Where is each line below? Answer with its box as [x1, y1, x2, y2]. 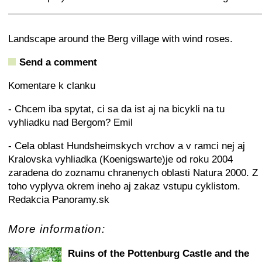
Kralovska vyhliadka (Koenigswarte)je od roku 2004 [8, 154, 233, 165]
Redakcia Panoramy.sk [8, 194, 109, 205]
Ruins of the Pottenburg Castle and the [68, 248, 249, 259]
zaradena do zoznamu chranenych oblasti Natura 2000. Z [8, 167, 258, 178]
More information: [8, 223, 105, 235]
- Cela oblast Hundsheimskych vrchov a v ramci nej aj [8, 140, 245, 151]
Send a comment [19, 57, 97, 68]
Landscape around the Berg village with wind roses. [8, 33, 233, 44]
